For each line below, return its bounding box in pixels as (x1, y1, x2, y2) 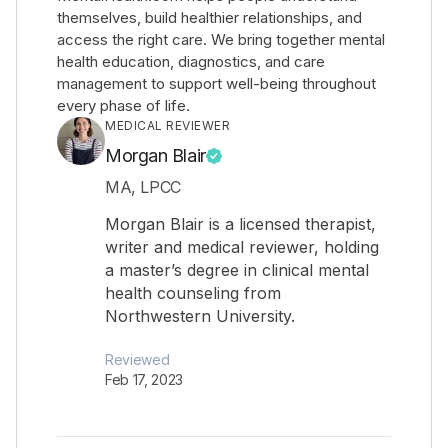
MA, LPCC (105, 177, 181, 197)
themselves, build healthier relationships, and (57, 8, 362, 27)
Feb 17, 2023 (105, 371, 183, 388)
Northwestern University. (105, 306, 295, 326)
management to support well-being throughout (57, 74, 376, 93)
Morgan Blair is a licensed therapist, (105, 214, 376, 234)
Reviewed (105, 351, 170, 368)
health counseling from (105, 283, 281, 303)
